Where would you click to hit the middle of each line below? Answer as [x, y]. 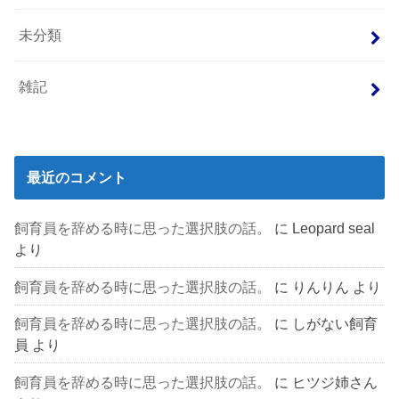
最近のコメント [76, 178]
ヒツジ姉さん [335, 382]
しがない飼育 [335, 324]
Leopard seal [334, 228]
